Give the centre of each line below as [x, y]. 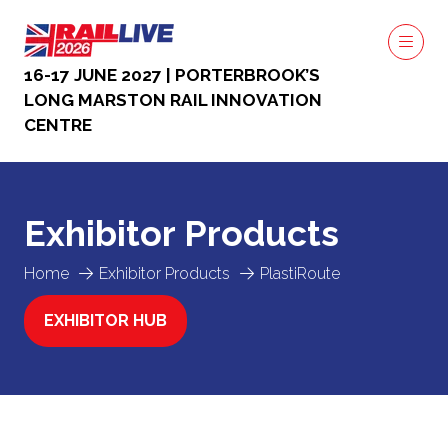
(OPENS [73, 331]
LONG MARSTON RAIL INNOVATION [173, 100]
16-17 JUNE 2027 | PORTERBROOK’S [172, 75]
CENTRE [58, 125]
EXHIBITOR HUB [105, 320]
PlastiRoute [300, 273]
